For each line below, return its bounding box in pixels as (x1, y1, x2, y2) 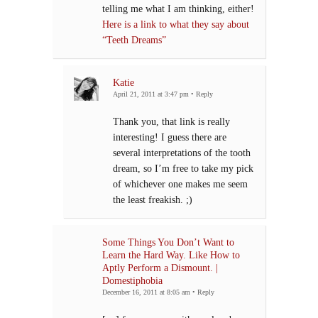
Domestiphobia (102, 275, 163, 287)
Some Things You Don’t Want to (102, 236, 234, 248)
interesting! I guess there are (113, 131, 226, 143)
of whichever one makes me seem (113, 178, 248, 190)
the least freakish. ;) (113, 194, 192, 206)
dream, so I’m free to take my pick (113, 163, 253, 175)
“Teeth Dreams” (102, 34, 166, 46)
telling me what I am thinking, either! (102, 3, 254, 15)
